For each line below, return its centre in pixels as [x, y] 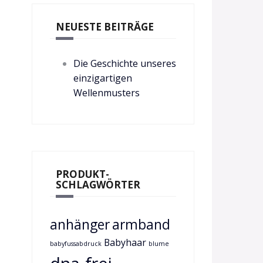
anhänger [80, 225]
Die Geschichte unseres [124, 63]
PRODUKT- [82, 174]
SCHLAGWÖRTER [98, 185]
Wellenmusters [106, 93]
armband [141, 225]
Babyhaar [125, 242]
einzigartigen [102, 78]
